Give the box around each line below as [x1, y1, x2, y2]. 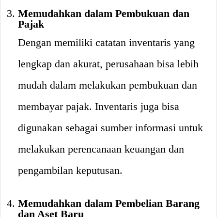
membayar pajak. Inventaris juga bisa [18, 100, 180, 112]
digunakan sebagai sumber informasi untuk [18, 122, 203, 134]
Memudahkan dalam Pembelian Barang [18, 197, 200, 209]
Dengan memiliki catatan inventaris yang [18, 36, 195, 48]
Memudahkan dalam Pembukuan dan [18, 7, 190, 19]
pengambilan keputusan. [18, 164, 123, 176]
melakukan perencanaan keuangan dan [18, 143, 185, 155]
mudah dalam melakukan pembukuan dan [18, 79, 198, 91]
